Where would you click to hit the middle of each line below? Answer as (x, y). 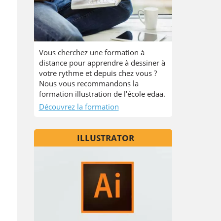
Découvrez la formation (79, 107)
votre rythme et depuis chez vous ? (98, 73)
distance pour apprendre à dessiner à (102, 63)
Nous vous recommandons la (89, 83)
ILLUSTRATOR (105, 138)
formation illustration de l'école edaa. (102, 94)
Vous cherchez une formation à (92, 52)
